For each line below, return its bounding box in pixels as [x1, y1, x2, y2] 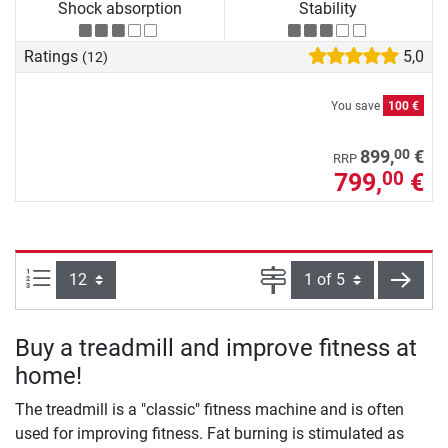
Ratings [24, 46, 82, 66]
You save [331, 99, 383, 114]
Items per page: [51, 267, 159, 287]
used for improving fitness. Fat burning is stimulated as [15, 423, 404, 443]
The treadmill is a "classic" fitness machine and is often [15, 399, 404, 419]
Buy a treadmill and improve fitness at [15, 333, 417, 362]
